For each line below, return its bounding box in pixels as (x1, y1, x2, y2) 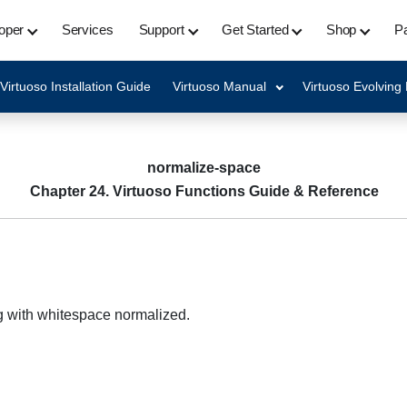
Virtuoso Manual (172, 79, 266, 94)
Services (61, 22, 114, 37)
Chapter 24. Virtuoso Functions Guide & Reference (29, 184, 379, 199)
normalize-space (146, 160, 261, 175)
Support (138, 22, 184, 37)
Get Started (222, 22, 289, 37)
